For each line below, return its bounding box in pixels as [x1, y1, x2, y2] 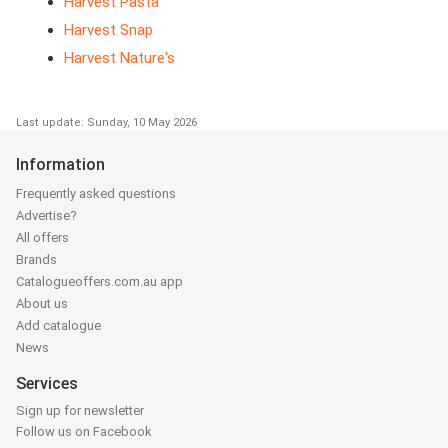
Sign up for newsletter [16, 403, 144, 419]
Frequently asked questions [16, 186, 176, 202]
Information [16, 155, 105, 175]
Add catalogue [16, 318, 101, 334]
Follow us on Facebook [16, 424, 152, 440]
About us [16, 296, 68, 312]
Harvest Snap [64, 21, 153, 40]
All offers [16, 230, 69, 246]
